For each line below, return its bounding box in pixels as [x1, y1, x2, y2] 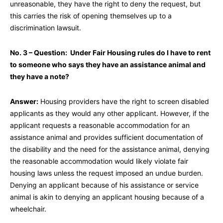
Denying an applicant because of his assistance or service [10, 181, 199, 190]
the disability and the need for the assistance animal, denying [10, 145, 210, 154]
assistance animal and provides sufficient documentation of [10, 133, 203, 142]
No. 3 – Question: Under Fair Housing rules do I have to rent [10, 48, 211, 57]
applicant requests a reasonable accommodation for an [10, 121, 190, 130]
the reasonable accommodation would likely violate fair [10, 157, 188, 166]
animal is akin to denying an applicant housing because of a [10, 193, 204, 202]
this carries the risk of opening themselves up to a [10, 11, 172, 20]
